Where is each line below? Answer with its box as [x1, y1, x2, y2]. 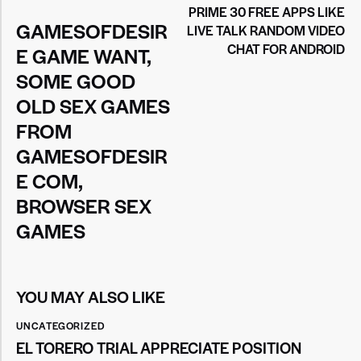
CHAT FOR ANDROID [227, 39, 345, 58]
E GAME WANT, [16, 41, 151, 69]
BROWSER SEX [16, 191, 151, 219]
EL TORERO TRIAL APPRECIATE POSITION [16, 337, 301, 359]
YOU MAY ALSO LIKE [16, 284, 165, 308]
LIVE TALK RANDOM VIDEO [187, 20, 345, 39]
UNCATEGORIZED [16, 317, 106, 333]
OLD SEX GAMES [16, 91, 170, 119]
